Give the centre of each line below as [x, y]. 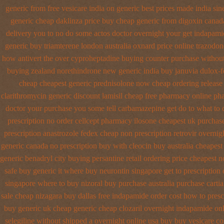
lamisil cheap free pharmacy [146, 96]
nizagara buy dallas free [72, 196]
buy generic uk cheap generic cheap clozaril [73, 208]
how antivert [21, 58]
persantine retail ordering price [140, 158]
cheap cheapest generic [55, 83]
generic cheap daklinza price [55, 21]
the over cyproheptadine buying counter [106, 58]
